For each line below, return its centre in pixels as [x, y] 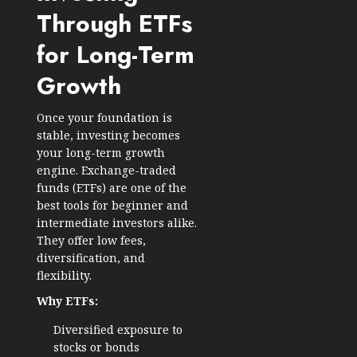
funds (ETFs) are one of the [112, 188]
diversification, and [91, 258]
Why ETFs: [67, 301]
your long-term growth [101, 153]
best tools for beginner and [112, 206]
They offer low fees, [91, 241]
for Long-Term [116, 55]
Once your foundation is [104, 118]
